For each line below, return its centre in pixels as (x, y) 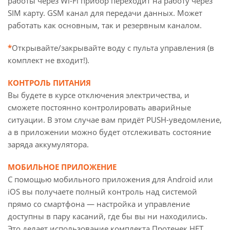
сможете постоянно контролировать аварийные (99, 107)
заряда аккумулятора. (48, 144)
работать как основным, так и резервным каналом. (105, 25)
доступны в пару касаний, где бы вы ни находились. (108, 216)
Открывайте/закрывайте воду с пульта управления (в (113, 48)
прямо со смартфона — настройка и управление (99, 204)
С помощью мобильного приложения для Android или (110, 179)
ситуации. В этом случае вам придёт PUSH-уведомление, (115, 120)
